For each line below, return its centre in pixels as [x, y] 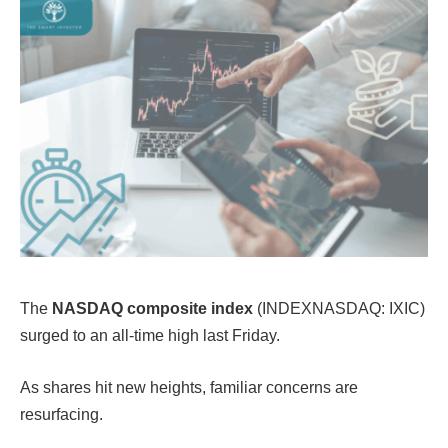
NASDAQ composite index [154, 308]
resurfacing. [65, 414]
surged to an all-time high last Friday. [152, 335]
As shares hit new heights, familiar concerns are [189, 387]
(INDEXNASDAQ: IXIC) [341, 308]
